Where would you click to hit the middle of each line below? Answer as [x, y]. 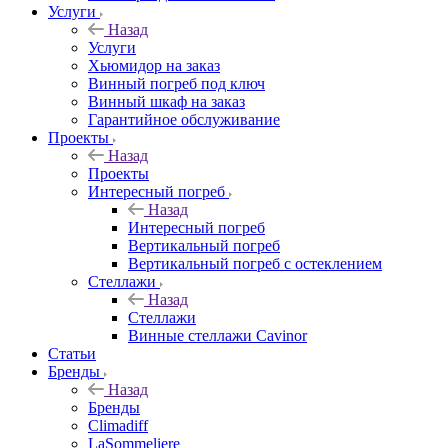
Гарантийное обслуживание [184, 119]
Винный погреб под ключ [176, 83]
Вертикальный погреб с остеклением [255, 263]
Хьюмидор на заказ [154, 65]
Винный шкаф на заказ [166, 101]
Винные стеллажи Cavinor [217, 335]
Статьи [72, 353]
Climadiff [118, 425]
